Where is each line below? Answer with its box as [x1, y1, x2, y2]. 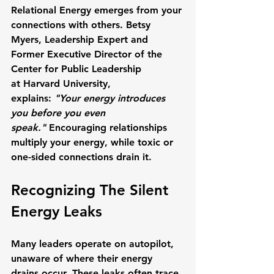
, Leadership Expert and [39, 34, 151, 45]
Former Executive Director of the [11, 48, 165, 60]
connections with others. [11, 19, 126, 31]
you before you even [11, 107, 108, 119]
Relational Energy [11, 4, 91, 16]
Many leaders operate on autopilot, [11, 238, 177, 250]
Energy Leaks [11, 202, 102, 220]
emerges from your [91, 4, 185, 16]
